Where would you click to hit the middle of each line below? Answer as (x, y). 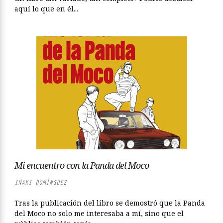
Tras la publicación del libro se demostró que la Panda (110, 203)
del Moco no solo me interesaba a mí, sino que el (99, 213)
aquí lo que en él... (46, 9)
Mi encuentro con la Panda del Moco (82, 165)
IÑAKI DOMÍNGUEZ (41, 182)
